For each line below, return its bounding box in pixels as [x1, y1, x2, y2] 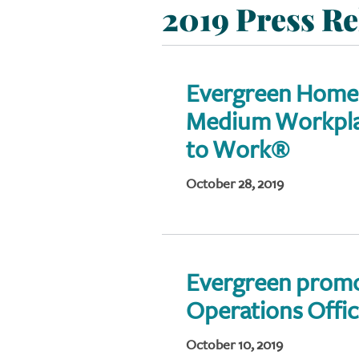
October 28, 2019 [186, 175, 284, 192]
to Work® [186, 135, 289, 165]
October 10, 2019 [186, 337, 283, 353]
